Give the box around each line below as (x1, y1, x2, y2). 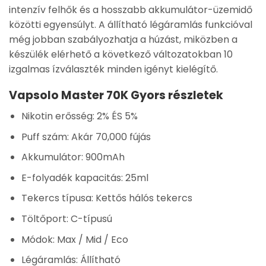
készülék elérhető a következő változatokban (9, 47, 224, 61)
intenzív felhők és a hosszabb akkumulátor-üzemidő (9, 2, 252, 17)
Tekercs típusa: (21, 191, 93, 205)
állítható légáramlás (107, 17, 202, 31)
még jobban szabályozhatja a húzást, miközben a (9, 32, 237, 46)
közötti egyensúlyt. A (9, 17, 107, 31)
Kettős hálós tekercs (93, 191, 192, 205)
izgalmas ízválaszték (9, 62, 104, 76)
